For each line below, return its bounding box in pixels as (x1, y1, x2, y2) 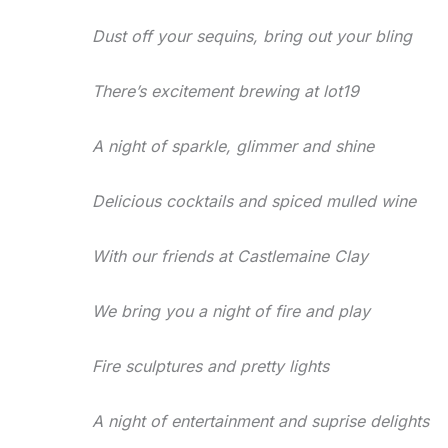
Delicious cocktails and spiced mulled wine (92, 191, 416, 212)
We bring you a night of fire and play (92, 301, 370, 322)
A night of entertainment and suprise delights (92, 411, 429, 432)
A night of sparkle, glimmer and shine (92, 136, 374, 157)
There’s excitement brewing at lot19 (92, 81, 359, 102)
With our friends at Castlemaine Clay (92, 246, 368, 267)
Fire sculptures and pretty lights (92, 356, 329, 377)
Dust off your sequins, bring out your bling (92, 26, 412, 47)
